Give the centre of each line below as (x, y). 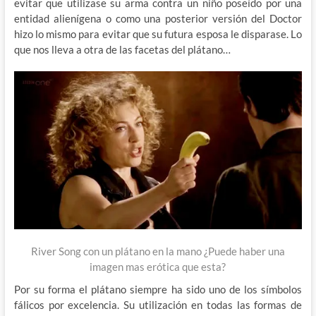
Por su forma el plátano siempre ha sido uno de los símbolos (158, 290)
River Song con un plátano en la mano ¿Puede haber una (158, 251)
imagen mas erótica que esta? (158, 267)
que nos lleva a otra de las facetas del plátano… (122, 49)
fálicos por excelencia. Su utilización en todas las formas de (158, 305)
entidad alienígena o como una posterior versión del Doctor (158, 18)
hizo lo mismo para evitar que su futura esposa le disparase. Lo (158, 34)
